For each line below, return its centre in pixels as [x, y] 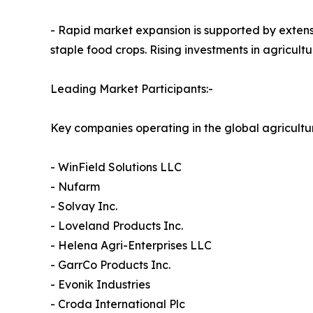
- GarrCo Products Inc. [110, 264]
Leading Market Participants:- [132, 88]
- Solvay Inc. [84, 206]
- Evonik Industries [100, 284]
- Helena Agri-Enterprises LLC [131, 245]
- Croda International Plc [118, 304]
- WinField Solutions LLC [116, 167]
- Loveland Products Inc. [117, 225]
